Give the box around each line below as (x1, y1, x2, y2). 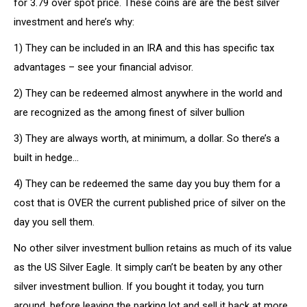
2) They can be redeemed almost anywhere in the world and (14, 87, 282, 99)
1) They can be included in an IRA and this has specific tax (14, 42, 274, 54)
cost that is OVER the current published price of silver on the (14, 197, 286, 209)
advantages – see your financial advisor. (14, 61, 193, 73)
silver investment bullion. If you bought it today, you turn (14, 280, 264, 293)
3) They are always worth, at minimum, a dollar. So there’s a (14, 132, 280, 145)
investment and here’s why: (14, 16, 134, 28)
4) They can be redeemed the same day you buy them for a (14, 177, 280, 190)
